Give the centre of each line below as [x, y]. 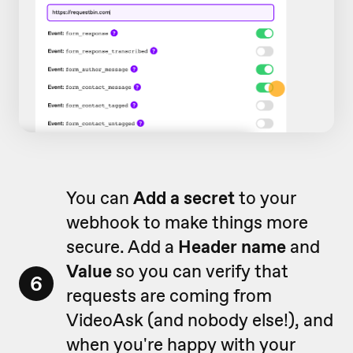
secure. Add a [122, 247]
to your [267, 198]
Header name [234, 247]
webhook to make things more [187, 223]
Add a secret [186, 198]
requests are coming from [169, 296]
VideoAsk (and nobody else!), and [200, 320]
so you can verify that [200, 271]
